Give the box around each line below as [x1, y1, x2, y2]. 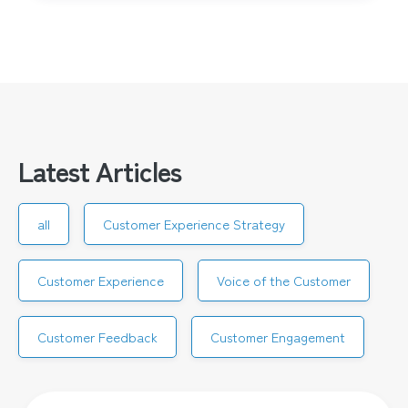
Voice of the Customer [216, 270, 351, 291]
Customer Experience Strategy [102, 214, 285, 234]
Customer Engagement [209, 327, 345, 347]
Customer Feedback [37, 327, 158, 347]
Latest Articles [18, 150, 181, 191]
